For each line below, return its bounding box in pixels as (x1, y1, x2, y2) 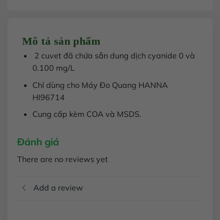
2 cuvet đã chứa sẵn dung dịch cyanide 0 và (32, 51, 195, 61)
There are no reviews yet (17, 154, 108, 165)
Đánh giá (17, 136, 59, 148)
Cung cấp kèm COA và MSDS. (32, 109, 141, 119)
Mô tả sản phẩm (22, 35, 101, 48)
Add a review (33, 183, 83, 193)
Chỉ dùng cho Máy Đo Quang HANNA (32, 80, 168, 90)
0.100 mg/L (32, 63, 75, 73)
